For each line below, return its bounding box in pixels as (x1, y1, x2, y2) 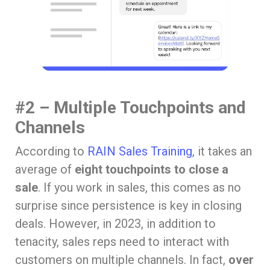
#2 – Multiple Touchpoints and (15, 98, 246, 118)
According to (15, 144, 87, 159)
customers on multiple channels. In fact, (15, 253, 228, 268)
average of (15, 162, 75, 177)
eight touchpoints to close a (75, 162, 228, 177)
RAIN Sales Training (87, 144, 192, 159)
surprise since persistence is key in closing (15, 198, 242, 213)
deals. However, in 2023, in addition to (15, 216, 216, 231)
